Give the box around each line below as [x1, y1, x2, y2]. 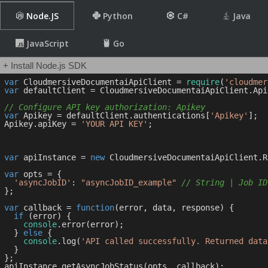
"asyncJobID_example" [81, 178, 176, 187]
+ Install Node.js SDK [3, 60, 87, 71]
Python [100, 10, 133, 22]
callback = [19, 203, 76, 212]
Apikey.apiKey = [4, 119, 81, 129]
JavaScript [24, 38, 69, 49]
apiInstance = [19, 153, 90, 162]
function [76, 203, 114, 212]
